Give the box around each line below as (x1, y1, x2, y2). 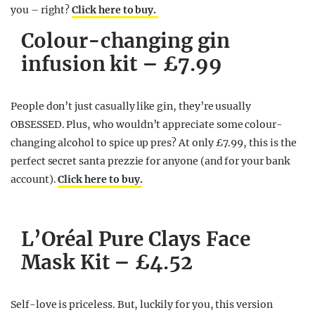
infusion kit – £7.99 (21, 51, 222, 77)
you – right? (11, 4, 72, 16)
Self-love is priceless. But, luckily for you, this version (11, 298, 273, 311)
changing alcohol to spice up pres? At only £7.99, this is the (11, 136, 297, 149)
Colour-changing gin (21, 28, 230, 53)
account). (11, 173, 58, 186)
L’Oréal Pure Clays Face (21, 226, 250, 252)
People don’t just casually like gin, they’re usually (11, 100, 252, 112)
